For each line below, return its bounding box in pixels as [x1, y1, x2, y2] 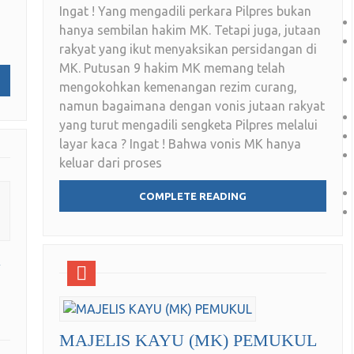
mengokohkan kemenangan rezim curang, [59, 80, 297, 95]
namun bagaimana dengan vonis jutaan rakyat [59, 99, 325, 114]
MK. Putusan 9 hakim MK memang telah [59, 61, 285, 76]
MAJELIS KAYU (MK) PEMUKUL [59, 330, 317, 351]
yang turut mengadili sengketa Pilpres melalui [59, 118, 318, 133]
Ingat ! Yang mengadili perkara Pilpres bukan [59, 4, 311, 19]
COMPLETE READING [139, 190, 247, 202]
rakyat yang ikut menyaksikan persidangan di [59, 42, 317, 57]
